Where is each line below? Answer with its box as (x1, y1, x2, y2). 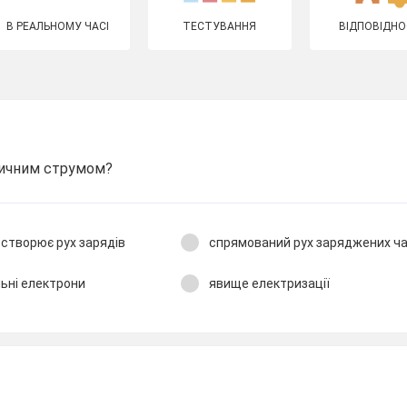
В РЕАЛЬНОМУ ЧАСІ (6, 20, 110, 33)
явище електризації (208, 275, 330, 291)
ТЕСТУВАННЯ (183, 20, 257, 33)
